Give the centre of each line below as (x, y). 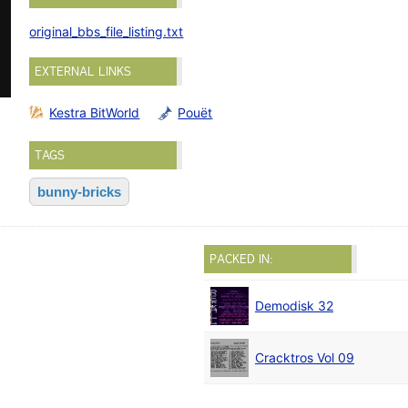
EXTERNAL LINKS (83, 72)
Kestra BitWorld (95, 112)
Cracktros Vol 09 (305, 358)
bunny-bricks (80, 192)
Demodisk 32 (294, 306)
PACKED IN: (241, 259)
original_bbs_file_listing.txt (107, 32)
